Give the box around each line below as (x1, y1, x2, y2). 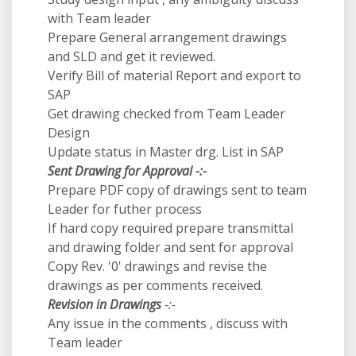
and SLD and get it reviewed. (48, 48, 215, 65)
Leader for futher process (48, 200, 202, 218)
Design (48, 124, 90, 141)
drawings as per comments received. (48, 277, 263, 294)
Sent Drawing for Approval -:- (48, 162, 207, 180)
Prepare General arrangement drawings (48, 29, 287, 46)
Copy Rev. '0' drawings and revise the (48, 257, 267, 275)
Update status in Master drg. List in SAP (48, 143, 284, 161)
